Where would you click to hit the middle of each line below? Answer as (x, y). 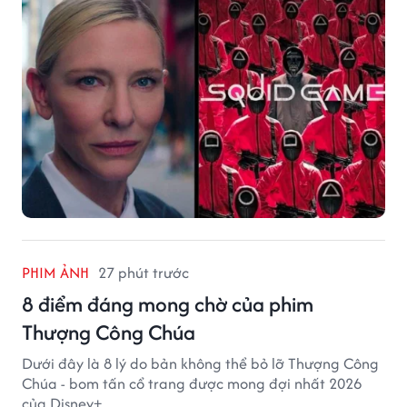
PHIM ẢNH (55, 272)
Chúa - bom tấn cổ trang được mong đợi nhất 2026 (192, 383)
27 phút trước (144, 272)
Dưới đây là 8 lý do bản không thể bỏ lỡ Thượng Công (200, 363)
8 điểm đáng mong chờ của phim (168, 303)
